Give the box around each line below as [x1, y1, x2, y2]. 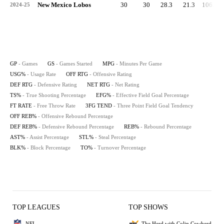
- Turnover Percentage [94, 144, 146, 150]
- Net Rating [111, 81, 139, 87]
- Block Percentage [27, 144, 70, 150]
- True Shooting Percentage [22, 92, 86, 98]
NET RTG [87, 81, 110, 87]
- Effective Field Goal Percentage [112, 92, 189, 98]
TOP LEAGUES [12, 203, 60, 211]
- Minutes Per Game [116, 60, 162, 66]
